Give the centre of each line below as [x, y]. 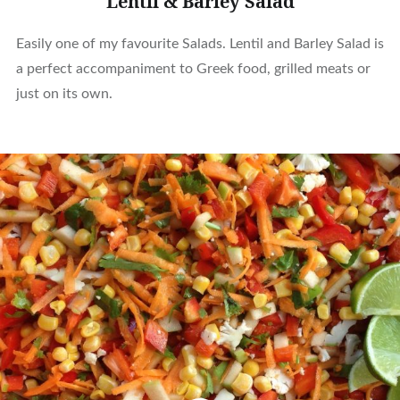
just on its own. [64, 93]
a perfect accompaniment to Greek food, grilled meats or [193, 68]
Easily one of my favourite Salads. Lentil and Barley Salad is [200, 43]
